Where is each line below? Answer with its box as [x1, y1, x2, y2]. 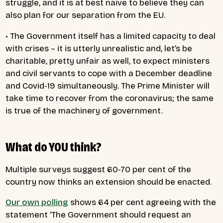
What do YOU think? [5, 139, 102, 155]
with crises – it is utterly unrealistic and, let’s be [5, 43, 192, 54]
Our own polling [5, 197, 69, 208]
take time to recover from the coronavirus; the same [5, 93, 214, 104]
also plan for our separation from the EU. [5, 9, 165, 20]
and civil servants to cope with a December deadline [5, 68, 212, 79]
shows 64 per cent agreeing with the [68, 197, 216, 208]
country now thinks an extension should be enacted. [5, 176, 212, 187]
